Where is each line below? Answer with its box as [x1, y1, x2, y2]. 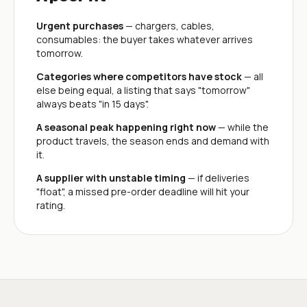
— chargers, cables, [123, 19, 214, 32]
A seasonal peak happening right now [36, 120, 216, 134]
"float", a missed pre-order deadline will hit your [36, 184, 249, 198]
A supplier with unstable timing [36, 171, 186, 184]
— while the [216, 120, 269, 134]
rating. [36, 198, 65, 212]
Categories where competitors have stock [36, 69, 242, 83]
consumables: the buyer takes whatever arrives [36, 32, 253, 46]
